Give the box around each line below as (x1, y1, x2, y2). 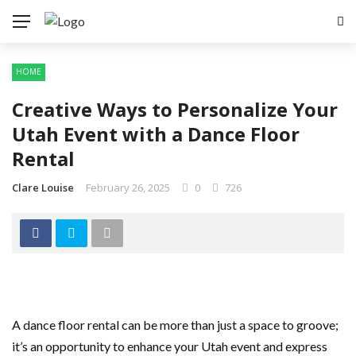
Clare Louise (12, 180, 74, 195)
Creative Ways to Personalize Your (12, 96, 338, 122)
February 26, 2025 (86, 180, 170, 195)
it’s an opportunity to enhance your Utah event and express (12, 339, 327, 354)
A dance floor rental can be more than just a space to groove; (12, 317, 339, 332)
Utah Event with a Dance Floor (12, 121, 300, 147)
